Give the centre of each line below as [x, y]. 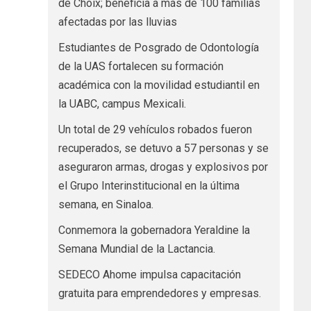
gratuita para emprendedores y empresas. [159, 293]
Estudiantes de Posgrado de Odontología [158, 47]
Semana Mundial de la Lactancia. [136, 249]
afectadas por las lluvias [117, 22]
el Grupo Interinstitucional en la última [149, 185]
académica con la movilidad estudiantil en [159, 85]
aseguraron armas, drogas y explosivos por [163, 167]
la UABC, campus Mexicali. [122, 103]
